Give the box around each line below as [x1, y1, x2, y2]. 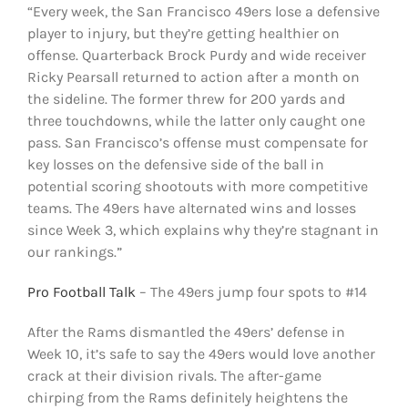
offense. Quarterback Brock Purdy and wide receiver [26, 46, 366, 64]
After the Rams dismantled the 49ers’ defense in [26, 322, 345, 341]
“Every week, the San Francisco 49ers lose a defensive [26, 2, 380, 20]
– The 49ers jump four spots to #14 [135, 282, 367, 301]
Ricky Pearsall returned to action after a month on [26, 67, 360, 86]
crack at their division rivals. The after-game [26, 366, 321, 384]
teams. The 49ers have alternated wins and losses [26, 199, 356, 217]
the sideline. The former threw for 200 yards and [26, 89, 345, 107]
